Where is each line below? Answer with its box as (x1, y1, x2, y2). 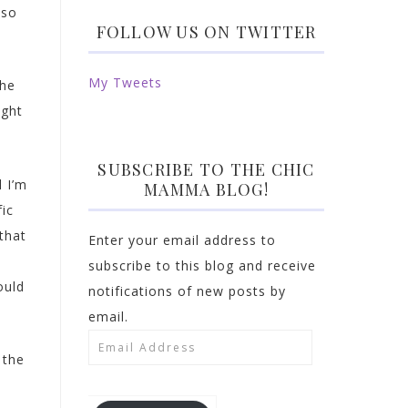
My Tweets (88, 74, 162, 91)
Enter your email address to (88, 231, 276, 249)
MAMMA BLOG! (144, 178, 269, 200)
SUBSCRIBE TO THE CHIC (97, 158, 315, 180)
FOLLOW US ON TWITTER (96, 21, 317, 43)
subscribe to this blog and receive (88, 257, 316, 274)
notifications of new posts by (88, 282, 286, 300)
